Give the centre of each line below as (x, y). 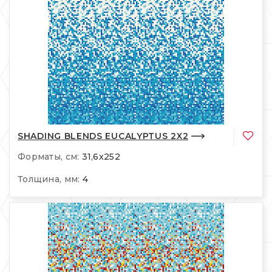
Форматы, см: (49, 157)
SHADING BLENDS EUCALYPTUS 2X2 (103, 136)
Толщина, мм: (49, 179)
